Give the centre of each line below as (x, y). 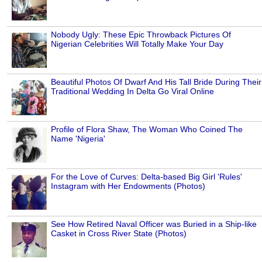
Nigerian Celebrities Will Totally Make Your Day (137, 44)
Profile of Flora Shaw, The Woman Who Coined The (147, 130)
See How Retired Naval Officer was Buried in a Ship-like (154, 224)
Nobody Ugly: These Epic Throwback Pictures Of (141, 35)
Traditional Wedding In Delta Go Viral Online (132, 92)
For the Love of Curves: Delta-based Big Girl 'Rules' (146, 177)
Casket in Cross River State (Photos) (119, 234)
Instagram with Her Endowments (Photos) (128, 186)
